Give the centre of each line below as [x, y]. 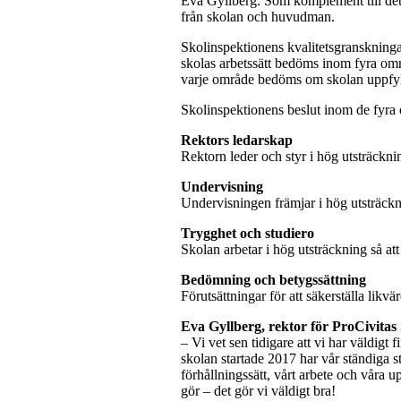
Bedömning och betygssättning [273, 279]
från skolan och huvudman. [259, 16]
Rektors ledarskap [236, 140]
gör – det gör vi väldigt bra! [260, 390]
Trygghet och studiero [247, 233]
